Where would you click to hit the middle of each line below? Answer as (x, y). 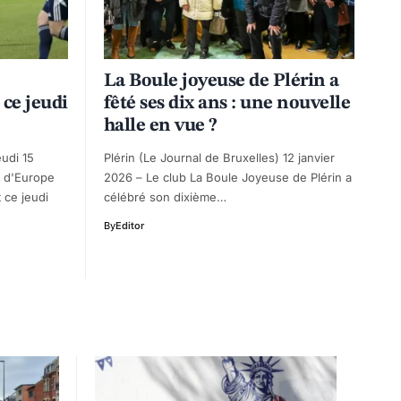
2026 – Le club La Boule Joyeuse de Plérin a (228, 177)
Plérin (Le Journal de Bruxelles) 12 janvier (219, 157)
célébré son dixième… (165, 196)
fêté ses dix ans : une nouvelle (227, 103)
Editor (130, 225)
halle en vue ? (161, 125)
